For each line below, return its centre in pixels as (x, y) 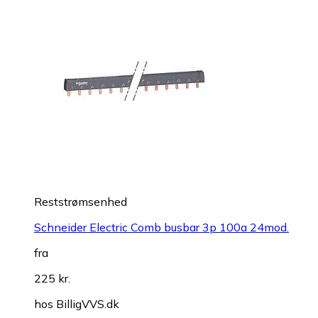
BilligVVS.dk (88, 303)
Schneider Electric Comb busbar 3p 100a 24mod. (161, 227)
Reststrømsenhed (81, 201)
